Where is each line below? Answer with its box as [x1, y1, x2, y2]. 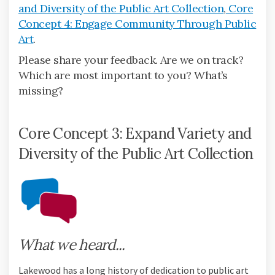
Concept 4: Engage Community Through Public [18, 16, 257, 31]
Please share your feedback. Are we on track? [18, 52, 244, 67]
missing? [18, 83, 63, 98]
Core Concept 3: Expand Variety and [18, 123, 252, 143]
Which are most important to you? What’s [18, 68, 228, 82]
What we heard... [18, 234, 125, 254]
